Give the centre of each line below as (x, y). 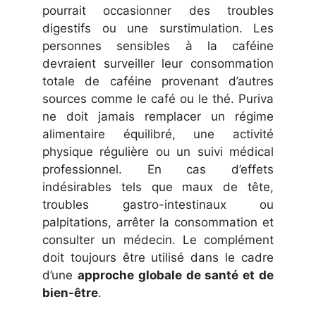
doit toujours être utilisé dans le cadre (158, 257)
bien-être (70, 292)
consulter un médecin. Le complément (158, 239)
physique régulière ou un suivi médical (158, 151)
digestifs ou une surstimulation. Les (158, 28)
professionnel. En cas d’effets (158, 169)
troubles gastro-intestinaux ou (158, 204)
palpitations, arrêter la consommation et (158, 222)
